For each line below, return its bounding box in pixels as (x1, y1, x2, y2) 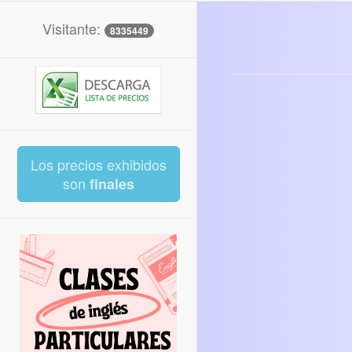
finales (89, 174, 134, 195)
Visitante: (42, 17, 104, 38)
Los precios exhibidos (30, 154, 167, 175)
